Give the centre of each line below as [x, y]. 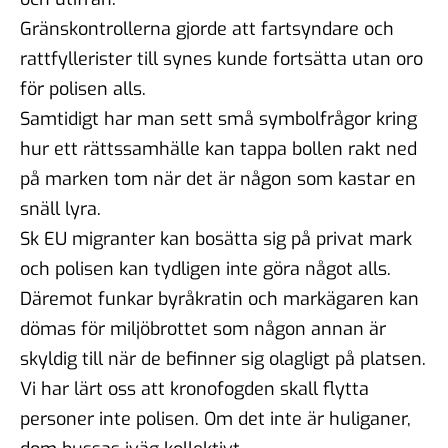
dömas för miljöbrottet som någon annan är [203, 328]
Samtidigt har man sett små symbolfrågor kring [218, 118]
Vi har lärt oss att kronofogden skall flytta [194, 388]
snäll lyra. [60, 208]
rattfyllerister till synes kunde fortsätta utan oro [221, 58]
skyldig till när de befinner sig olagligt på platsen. [223, 358]
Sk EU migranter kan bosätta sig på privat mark [216, 238]
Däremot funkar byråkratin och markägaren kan [219, 298]
